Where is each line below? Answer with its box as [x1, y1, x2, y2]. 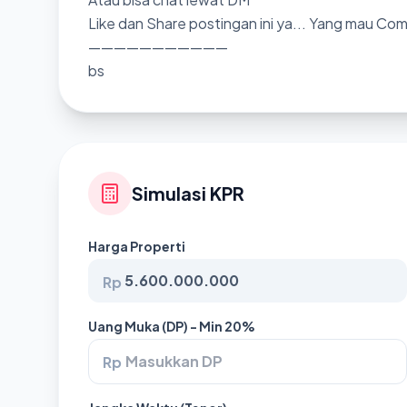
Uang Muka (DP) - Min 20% [88, 318, 255, 334]
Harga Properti [88, 238, 185, 254]
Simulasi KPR [132, 182, 244, 204]
